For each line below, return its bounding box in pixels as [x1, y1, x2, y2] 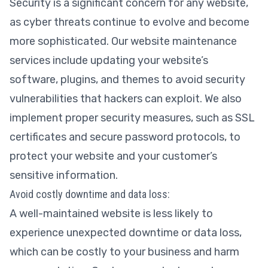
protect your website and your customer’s [10, 149, 217, 163]
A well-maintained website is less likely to [10, 206, 213, 220]
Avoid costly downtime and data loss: [10, 187, 170, 200]
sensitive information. [10, 168, 118, 182]
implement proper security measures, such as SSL [10, 111, 255, 124]
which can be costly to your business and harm [10, 245, 239, 258]
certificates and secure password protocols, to [10, 130, 240, 144]
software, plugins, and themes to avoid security [10, 72, 245, 86]
